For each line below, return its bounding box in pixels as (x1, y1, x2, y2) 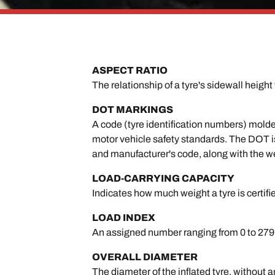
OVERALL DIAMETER (92, 252, 198, 262)
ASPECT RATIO (92, 65, 168, 76)
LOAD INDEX (92, 212, 156, 223)
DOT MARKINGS (92, 104, 174, 115)
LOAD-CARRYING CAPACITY (92, 173, 235, 184)
